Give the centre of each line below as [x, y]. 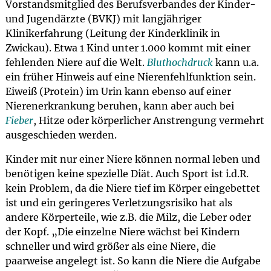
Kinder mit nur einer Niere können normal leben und [132, 159]
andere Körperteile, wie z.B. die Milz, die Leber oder [128, 217]
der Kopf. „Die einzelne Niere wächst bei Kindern [122, 232]
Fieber [19, 120]
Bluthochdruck [180, 62]
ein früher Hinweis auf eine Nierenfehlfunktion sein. [130, 77]
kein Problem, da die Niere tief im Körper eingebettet [132, 188]
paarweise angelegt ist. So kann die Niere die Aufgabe [133, 261]
